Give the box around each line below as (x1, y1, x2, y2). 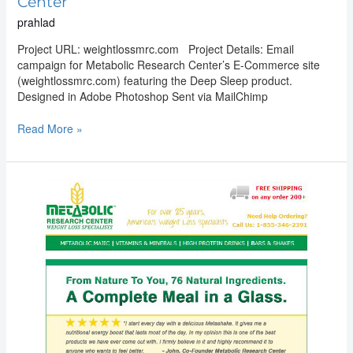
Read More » (17, 120, 83, 136)
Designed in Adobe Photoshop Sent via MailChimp (17, 87, 268, 104)
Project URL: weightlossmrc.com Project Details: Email (17, 40, 294, 57)
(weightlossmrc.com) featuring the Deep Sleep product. (17, 72, 292, 88)
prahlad (17, 13, 55, 30)
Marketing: (16, 193, 69, 210)
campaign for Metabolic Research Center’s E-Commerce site (17, 56, 320, 72)
